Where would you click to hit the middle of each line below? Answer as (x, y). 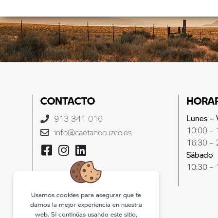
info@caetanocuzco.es (92, 132)
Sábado (200, 154)
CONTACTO (68, 100)
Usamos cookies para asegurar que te (86, 194)
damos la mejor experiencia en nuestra (86, 204)
